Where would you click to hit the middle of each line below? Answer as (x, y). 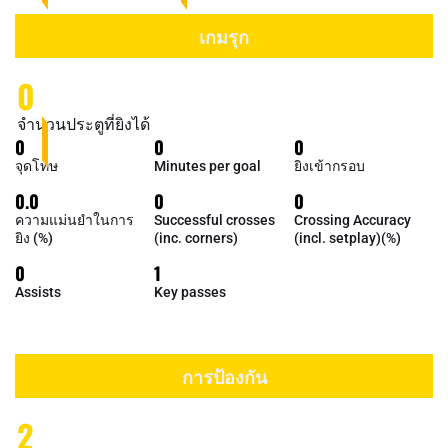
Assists (38, 292)
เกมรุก (224, 36)
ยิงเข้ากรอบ (329, 166)
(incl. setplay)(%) (347, 238)
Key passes (190, 292)
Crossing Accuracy (352, 220)
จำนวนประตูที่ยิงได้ (83, 124)
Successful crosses (215, 220)
